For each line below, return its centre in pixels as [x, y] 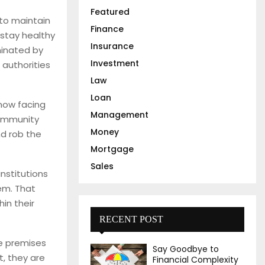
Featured [110, 12]
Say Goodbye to [186, 249]
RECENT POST [131, 219]
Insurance [112, 46]
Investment [115, 63]
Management [119, 115]
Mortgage [112, 149]
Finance [107, 29]
